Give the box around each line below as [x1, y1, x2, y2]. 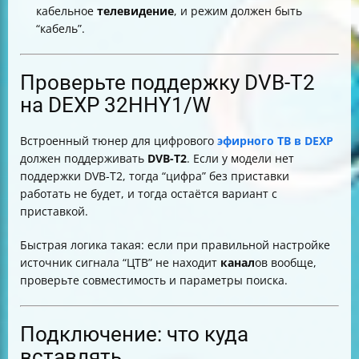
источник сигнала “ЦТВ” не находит [20, 255, 220, 270]
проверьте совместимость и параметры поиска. [20, 272, 288, 288]
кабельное [36, 3, 97, 18]
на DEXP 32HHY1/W [20, 93, 211, 117]
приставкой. [20, 204, 88, 219]
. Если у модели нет [187, 151, 294, 166]
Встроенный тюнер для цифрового [20, 133, 217, 148]
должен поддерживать [20, 151, 147, 166]
